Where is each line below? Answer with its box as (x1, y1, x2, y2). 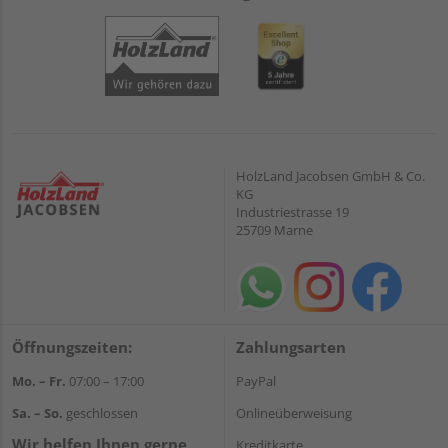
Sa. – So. (12, 403, 63, 422)
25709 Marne (236, 220, 313, 239)
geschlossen (63, 403, 138, 422)
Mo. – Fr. (12, 371, 66, 390)
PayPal (236, 371, 276, 390)
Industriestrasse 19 (236, 202, 349, 221)
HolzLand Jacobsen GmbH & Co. (236, 166, 425, 185)
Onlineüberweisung (236, 403, 352, 422)
